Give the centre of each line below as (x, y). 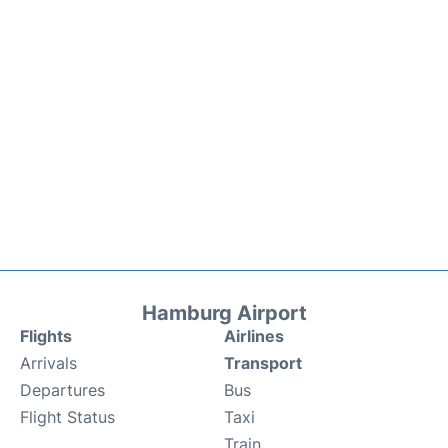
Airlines (254, 335)
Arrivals (48, 362)
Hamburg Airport (224, 312)
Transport (263, 362)
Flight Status (67, 416)
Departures (62, 389)
